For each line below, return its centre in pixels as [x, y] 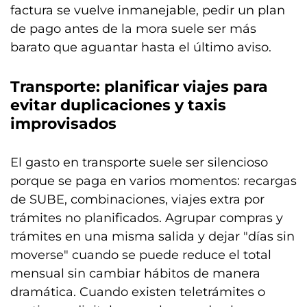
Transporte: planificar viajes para [139, 86]
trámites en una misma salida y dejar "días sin [152, 236]
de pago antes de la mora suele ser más [133, 28]
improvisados [63, 123]
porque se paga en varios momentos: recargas [153, 181]
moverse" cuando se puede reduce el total [141, 255]
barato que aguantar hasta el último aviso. [141, 47]
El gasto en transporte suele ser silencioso [139, 162]
